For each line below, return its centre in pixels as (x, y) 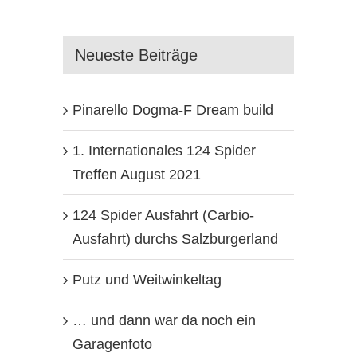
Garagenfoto (112, 344)
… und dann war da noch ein (164, 320)
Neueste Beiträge (136, 55)
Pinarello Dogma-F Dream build (173, 110)
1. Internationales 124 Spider (164, 150)
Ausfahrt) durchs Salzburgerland (175, 239)
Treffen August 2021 (136, 174)
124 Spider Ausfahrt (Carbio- (163, 215)
